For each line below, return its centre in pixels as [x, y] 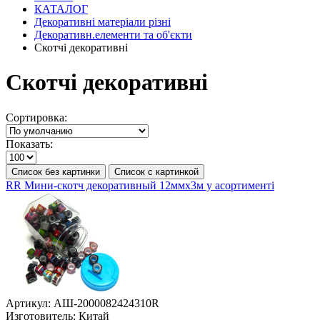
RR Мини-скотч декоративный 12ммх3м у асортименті [140, 185]
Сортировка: [36, 117]
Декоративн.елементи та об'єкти [113, 35]
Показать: [29, 144]
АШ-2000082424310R [106, 303]
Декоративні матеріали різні [102, 22]
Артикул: [28, 303]
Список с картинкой [156, 171]
